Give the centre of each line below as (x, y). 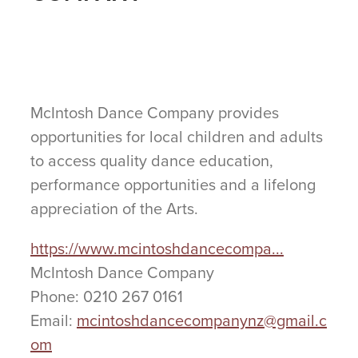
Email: (54, 320)
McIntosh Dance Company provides (155, 113)
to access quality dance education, (152, 161)
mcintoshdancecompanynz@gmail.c (202, 320)
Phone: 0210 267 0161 (107, 296)
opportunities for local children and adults (177, 137)
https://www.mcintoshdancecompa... (157, 249)
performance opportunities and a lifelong (173, 185)
